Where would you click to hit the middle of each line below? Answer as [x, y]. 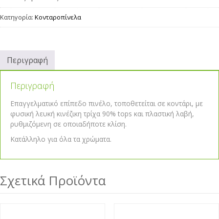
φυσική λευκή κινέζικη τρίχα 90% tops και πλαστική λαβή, [102, 114]
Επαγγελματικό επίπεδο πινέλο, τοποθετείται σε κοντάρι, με [107, 103]
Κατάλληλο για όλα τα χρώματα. [61, 139]
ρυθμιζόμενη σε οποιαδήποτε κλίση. [68, 124]
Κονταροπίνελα [58, 17]
